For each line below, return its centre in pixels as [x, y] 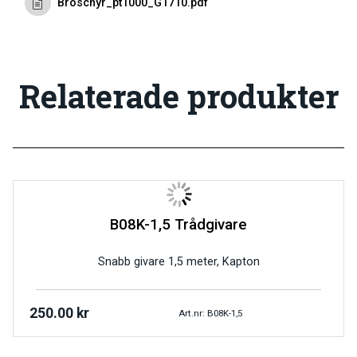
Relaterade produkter [178, 96]
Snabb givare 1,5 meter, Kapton [178, 262]
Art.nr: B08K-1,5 [210, 313]
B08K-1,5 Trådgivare [178, 224]
